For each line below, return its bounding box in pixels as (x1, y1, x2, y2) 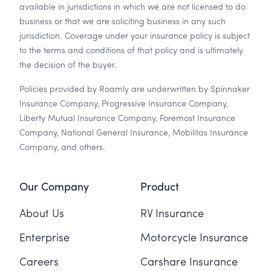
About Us (19, 208, 64, 220)
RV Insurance (140, 208, 204, 220)
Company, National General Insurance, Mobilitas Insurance (19, 128, 248, 137)
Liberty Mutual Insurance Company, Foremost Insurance (19, 114, 235, 123)
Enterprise (19, 232, 70, 244)
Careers (19, 256, 59, 268)
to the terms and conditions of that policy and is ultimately (19, 46, 243, 55)
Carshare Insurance (140, 256, 238, 268)
